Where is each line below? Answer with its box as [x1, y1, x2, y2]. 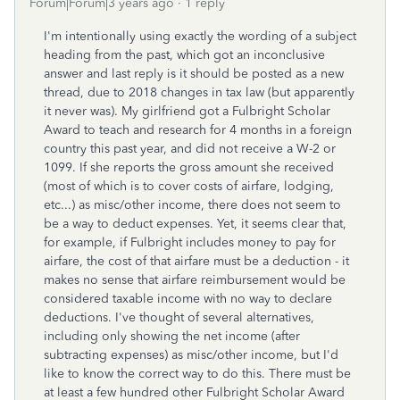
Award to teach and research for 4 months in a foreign [44, 122, 352, 137]
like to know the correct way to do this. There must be [44, 366, 351, 381]
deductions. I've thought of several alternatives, [44, 310, 314, 325]
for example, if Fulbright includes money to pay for [44, 235, 336, 250]
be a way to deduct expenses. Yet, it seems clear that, [44, 216, 346, 231]
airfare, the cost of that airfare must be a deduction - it [44, 254, 349, 269]
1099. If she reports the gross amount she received [44, 160, 334, 175]
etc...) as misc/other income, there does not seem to [44, 197, 341, 212]
